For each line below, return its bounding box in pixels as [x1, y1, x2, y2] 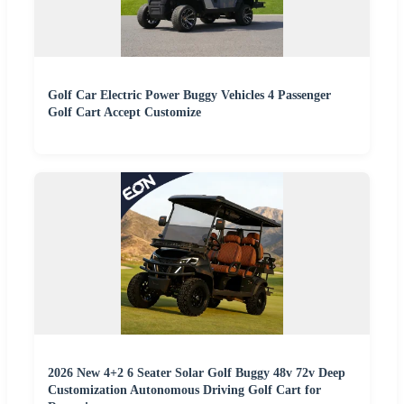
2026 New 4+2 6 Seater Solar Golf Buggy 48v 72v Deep [48, 366, 345, 381]
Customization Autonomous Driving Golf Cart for [48, 383, 321, 398]
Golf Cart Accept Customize [48, 106, 201, 120]
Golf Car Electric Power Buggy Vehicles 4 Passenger [48, 88, 331, 103]
